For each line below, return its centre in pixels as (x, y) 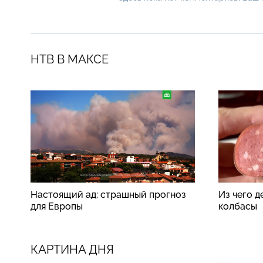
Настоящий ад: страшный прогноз (108, 194)
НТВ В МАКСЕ (70, 59)
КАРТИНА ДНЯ (72, 249)
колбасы (238, 206)
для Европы (57, 206)
